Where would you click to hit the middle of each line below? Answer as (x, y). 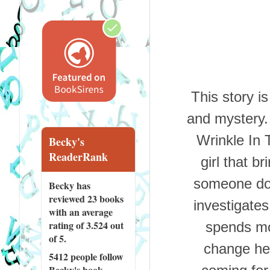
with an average (80, 212)
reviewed (68, 198)
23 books (105, 198)
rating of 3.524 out (86, 225)
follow (110, 256)
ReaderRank (78, 156)
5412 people (73, 256)
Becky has (69, 185)
